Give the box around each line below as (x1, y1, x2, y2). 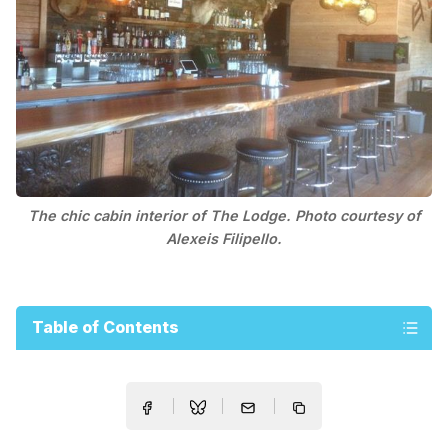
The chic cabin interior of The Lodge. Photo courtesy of (27, 207, 421, 225)
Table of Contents (32, 317, 179, 338)
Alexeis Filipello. (166, 230, 282, 248)
